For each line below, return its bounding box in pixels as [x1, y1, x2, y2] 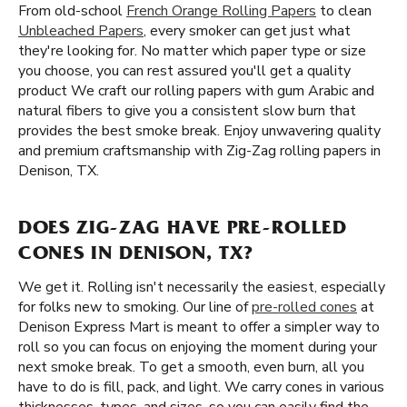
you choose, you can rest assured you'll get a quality [18, 61, 351, 81]
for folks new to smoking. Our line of [18, 297, 252, 317]
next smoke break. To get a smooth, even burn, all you [18, 357, 364, 377]
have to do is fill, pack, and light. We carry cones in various [18, 377, 384, 397]
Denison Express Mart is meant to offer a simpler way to [18, 317, 380, 337]
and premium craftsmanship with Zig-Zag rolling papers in [18, 141, 381, 161]
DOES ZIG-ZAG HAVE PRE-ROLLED [18, 220, 347, 240]
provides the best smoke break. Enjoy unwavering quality [18, 121, 381, 141]
